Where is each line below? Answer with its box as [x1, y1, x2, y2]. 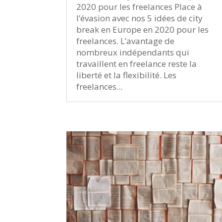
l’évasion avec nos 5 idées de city [76, 12, 203, 24]
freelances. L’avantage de [76, 35, 175, 47]
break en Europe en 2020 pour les [76, 23, 209, 35]
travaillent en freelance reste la [76, 57, 197, 69]
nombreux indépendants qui [76, 46, 190, 58]
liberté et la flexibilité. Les [76, 69, 177, 81]
